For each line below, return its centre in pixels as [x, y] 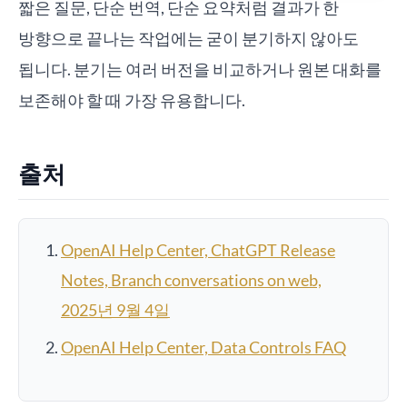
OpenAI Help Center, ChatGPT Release [198, 250]
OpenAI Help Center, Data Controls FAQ [203, 347]
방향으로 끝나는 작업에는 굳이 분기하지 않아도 [189, 38]
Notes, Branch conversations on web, [191, 280]
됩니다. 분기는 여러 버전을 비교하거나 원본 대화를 [200, 69]
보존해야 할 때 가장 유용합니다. [132, 100]
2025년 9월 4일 [115, 310]
